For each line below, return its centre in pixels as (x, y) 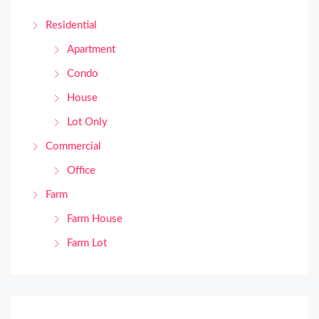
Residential (71, 25)
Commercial (73, 146)
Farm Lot (87, 243)
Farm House (95, 219)
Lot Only (87, 122)
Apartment (91, 49)
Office (81, 170)
